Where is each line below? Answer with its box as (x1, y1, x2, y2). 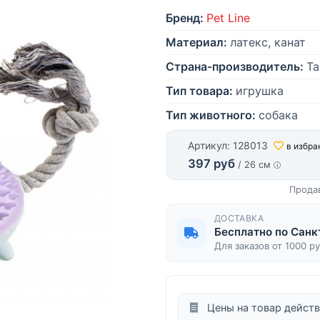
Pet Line (206, 11, 250, 25)
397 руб (188, 156, 235, 171)
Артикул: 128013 (188, 139, 268, 151)
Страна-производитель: (166, 59, 304, 74)
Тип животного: (166, 108, 256, 122)
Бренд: (166, 11, 204, 25)
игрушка (236, 84, 284, 98)
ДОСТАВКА (214, 213, 264, 224)
